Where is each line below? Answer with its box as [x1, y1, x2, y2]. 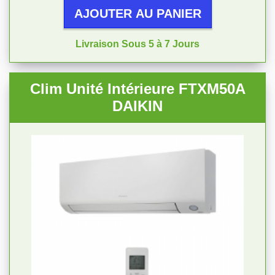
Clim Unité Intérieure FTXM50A [29, 80, 246, 97]
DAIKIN [112, 98, 163, 114]
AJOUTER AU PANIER [74, 7, 201, 20]
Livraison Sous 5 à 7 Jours [76, 39, 199, 49]
